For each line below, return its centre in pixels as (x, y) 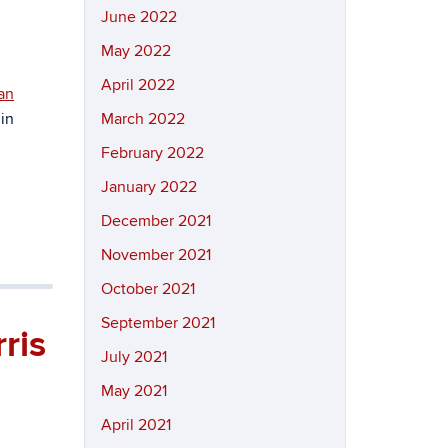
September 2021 (157, 323)
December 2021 (155, 221)
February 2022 (152, 153)
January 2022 (148, 187)
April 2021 (135, 425)
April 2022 (137, 85)
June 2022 (138, 17)
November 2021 (155, 255)
